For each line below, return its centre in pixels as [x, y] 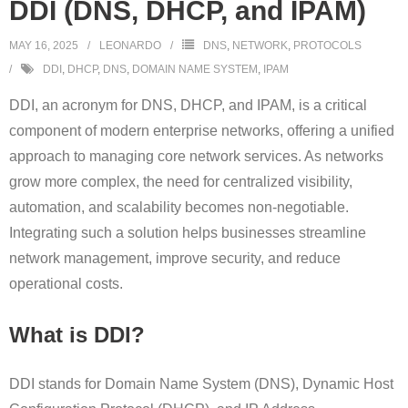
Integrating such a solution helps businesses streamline [188, 233]
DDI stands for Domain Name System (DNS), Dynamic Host [201, 384]
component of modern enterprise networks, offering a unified [202, 131]
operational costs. [66, 284]
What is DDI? [77, 335]
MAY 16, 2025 [44, 46]
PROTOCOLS [327, 46]
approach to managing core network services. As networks [196, 157]
